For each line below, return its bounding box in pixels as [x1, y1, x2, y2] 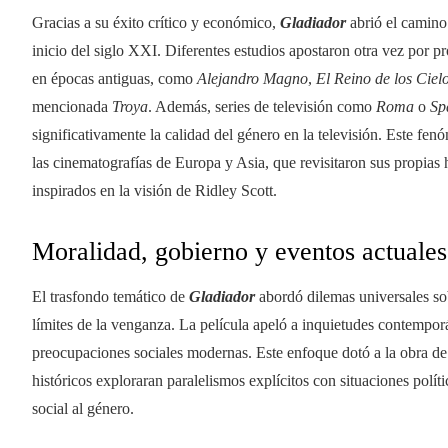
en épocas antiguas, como [32, 69, 197, 87]
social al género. [32, 399, 134, 417]
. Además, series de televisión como [148, 97, 376, 115]
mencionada [32, 97, 112, 115]
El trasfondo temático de [32, 287, 189, 305]
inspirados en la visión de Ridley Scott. [32, 181, 277, 199]
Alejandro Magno [197, 69, 308, 87]
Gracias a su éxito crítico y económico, [32, 13, 280, 31]
